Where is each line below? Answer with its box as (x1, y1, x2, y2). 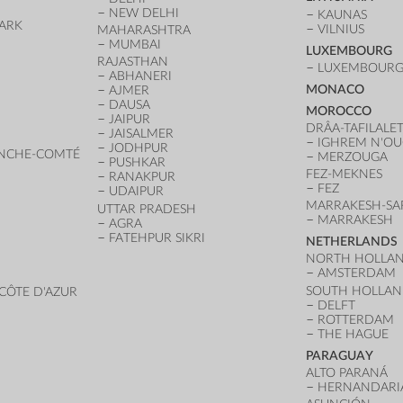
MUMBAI (108, 38, 161, 52)
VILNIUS (317, 22, 364, 36)
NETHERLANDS (306, 235, 399, 249)
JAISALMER (108, 127, 174, 141)
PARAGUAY (306, 348, 374, 363)
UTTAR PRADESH (96, 201, 196, 216)
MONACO (306, 82, 365, 96)
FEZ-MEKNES (306, 167, 383, 182)
